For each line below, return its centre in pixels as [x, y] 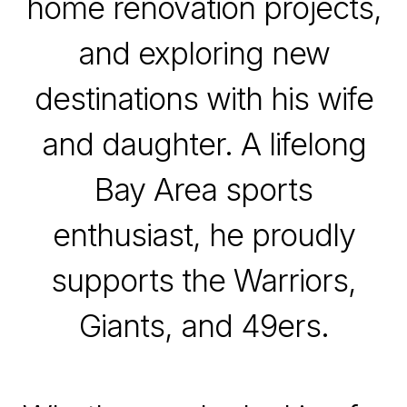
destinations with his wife [203, 99]
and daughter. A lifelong [203, 144]
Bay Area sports [203, 190]
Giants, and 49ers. [203, 326]
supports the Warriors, [203, 281]
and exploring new [203, 54]
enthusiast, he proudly [203, 235]
